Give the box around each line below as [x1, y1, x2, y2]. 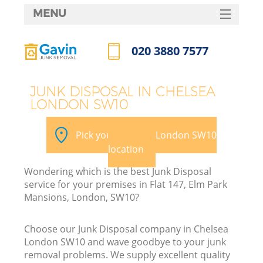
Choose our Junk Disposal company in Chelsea [24, 222, 229, 235]
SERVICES [104, 29, 159, 43]
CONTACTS [102, 123, 161, 136]
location [107, 142, 144, 156]
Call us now [108, 65, 159, 79]
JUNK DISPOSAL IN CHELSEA [30, 83, 215, 100]
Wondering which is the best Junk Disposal [24, 164, 212, 178]
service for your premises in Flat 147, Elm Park [24, 177, 228, 191]
